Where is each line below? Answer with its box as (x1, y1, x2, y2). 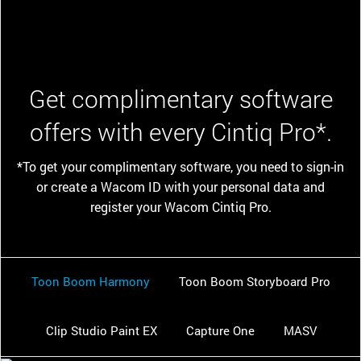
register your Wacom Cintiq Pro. (89, 198, 272, 216)
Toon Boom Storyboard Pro (178, 273, 330, 290)
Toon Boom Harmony (31, 273, 150, 290)
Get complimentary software (28, 83, 333, 115)
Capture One (186, 322, 255, 339)
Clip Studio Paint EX (46, 322, 157, 339)
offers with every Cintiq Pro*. (29, 116, 332, 148)
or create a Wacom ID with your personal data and (36, 178, 325, 196)
